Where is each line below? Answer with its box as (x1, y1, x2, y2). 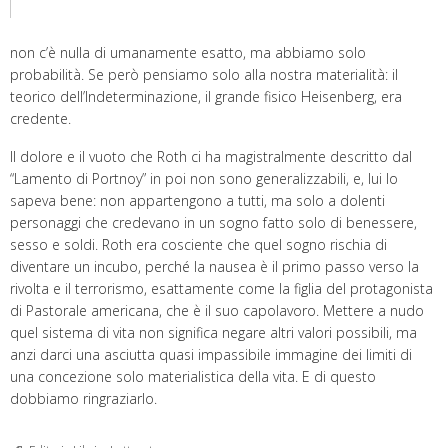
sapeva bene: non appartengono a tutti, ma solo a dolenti (10, 191, 385, 211)
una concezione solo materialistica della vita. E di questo (10, 367, 376, 387)
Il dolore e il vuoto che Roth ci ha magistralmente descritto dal (10, 147, 412, 167)
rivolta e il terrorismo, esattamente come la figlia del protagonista (10, 279, 433, 299)
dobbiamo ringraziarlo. (10, 389, 157, 409)
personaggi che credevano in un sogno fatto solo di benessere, (10, 213, 417, 233)
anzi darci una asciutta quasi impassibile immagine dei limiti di (10, 345, 412, 365)
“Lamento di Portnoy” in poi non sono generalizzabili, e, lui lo (10, 169, 398, 189)
